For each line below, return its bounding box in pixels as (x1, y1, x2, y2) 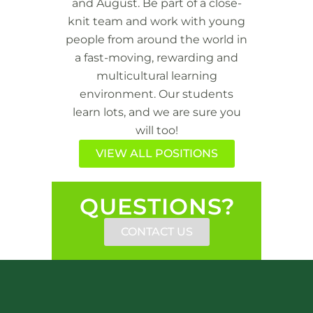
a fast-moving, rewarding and (75, 50, 238, 64)
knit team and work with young (68, 14, 245, 28)
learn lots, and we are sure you (72, 105, 241, 119)
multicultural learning (96, 68, 217, 82)
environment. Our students (80, 87, 233, 101)
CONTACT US (120, 224, 193, 238)
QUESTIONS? (80, 192, 235, 220)
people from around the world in (66, 32, 247, 46)
